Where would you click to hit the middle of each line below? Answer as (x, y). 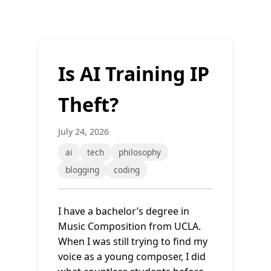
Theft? (88, 104)
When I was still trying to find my (133, 241)
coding (127, 170)
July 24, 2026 (83, 132)
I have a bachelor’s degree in (124, 211)
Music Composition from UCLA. (129, 226)
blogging (82, 170)
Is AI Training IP (134, 73)
